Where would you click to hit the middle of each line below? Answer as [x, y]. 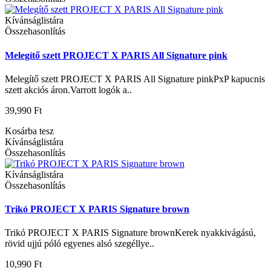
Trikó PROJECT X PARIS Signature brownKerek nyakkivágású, [130, 233]
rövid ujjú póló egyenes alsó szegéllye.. [80, 244]
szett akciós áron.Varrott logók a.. [68, 90]
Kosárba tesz [29, 131]
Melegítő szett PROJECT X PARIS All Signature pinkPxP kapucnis [135, 79]
